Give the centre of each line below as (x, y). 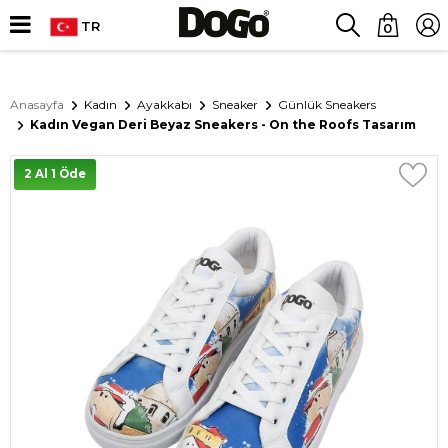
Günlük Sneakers (327, 104)
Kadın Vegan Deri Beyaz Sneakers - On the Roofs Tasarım (223, 124)
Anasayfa (37, 104)
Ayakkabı (164, 104)
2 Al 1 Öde (55, 174)
